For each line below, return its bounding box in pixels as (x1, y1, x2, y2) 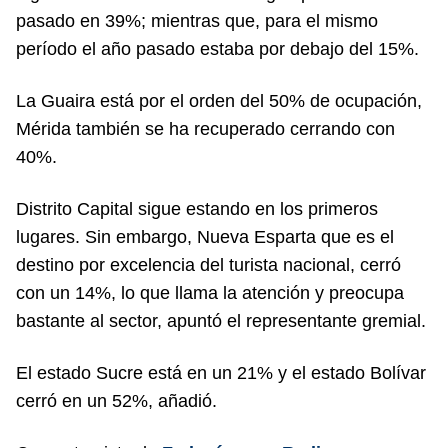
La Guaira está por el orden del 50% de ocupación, (16, 90, 422, 111)
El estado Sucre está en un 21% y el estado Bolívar (16, 362, 426, 383)
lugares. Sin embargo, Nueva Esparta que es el (16, 226, 394, 247)
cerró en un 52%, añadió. (16, 390, 217, 411)
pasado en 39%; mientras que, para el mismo (16, 10, 378, 31)
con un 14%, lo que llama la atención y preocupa (16, 282, 404, 303)
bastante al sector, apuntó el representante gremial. (16, 310, 426, 331)
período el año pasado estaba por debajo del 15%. (16, 38, 419, 59)
